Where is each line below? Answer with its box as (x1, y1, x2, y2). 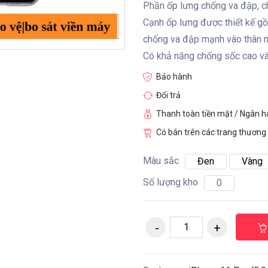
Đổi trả (156, 90, 181, 100)
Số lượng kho (143, 176, 198, 188)
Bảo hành (156, 71, 192, 81)
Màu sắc (143, 154, 179, 166)
